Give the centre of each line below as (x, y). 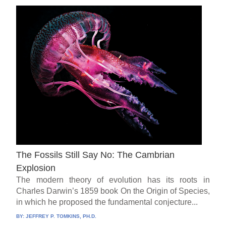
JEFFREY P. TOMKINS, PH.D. (61, 216)
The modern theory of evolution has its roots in (113, 180)
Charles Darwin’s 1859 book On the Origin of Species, (113, 191)
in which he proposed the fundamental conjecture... (107, 202)
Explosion (36, 168)
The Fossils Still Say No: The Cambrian (96, 155)
